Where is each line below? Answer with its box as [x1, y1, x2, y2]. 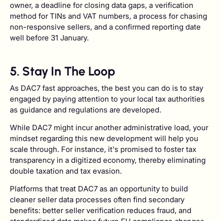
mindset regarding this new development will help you [10, 133, 198, 143]
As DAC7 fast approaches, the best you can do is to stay [10, 83, 203, 93]
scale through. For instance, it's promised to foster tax [10, 144, 196, 154]
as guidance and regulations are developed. [10, 105, 161, 114]
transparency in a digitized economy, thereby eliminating [10, 155, 206, 165]
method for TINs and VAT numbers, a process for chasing [10, 11, 207, 21]
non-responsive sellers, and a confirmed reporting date [10, 22, 201, 32]
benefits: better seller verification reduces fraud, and [10, 206, 191, 216]
